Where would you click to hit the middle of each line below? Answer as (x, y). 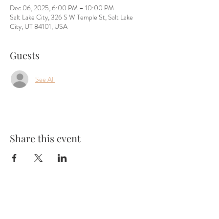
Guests (25, 55)
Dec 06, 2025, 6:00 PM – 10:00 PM (62, 8)
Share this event (45, 138)
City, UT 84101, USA (39, 26)
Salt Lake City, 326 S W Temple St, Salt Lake (71, 17)
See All (45, 79)
